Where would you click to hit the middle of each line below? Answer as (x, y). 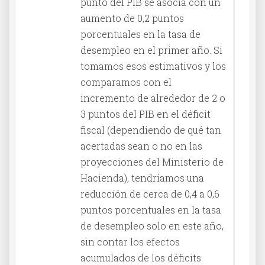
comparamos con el (126, 82)
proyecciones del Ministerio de (152, 161)
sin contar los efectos (130, 241)
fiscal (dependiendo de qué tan (151, 130)
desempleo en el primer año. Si (151, 50)
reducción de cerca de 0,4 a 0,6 (150, 193)
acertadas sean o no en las (141, 146)
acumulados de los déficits (141, 257)
